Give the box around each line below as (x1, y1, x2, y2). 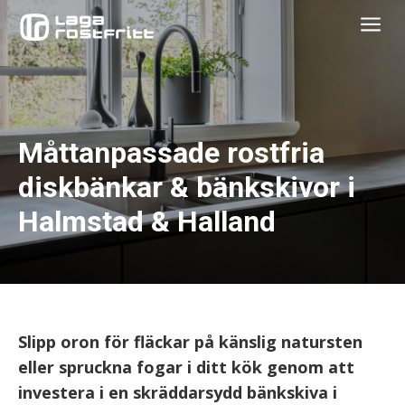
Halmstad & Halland (18, 204, 276, 239)
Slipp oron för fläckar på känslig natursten (18, 331, 363, 353)
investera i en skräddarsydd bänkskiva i (18, 381, 337, 403)
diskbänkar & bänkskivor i (18, 170, 355, 204)
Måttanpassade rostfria (18, 136, 325, 170)
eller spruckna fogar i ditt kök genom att (18, 356, 354, 378)
